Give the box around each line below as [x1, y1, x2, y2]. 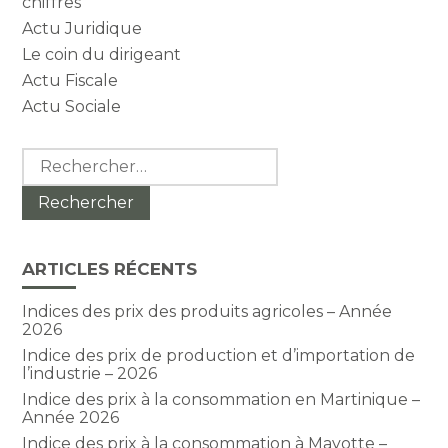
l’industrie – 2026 [22, 364, 158, 384]
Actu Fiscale [22, 71, 119, 91]
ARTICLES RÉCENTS [22, 259, 198, 280]
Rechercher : [21, 146, 125, 166]
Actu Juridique [22, 19, 143, 39]
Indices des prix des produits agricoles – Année [22, 302, 393, 322]
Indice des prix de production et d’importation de [22, 346, 416, 366]
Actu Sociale [22, 97, 122, 117]
